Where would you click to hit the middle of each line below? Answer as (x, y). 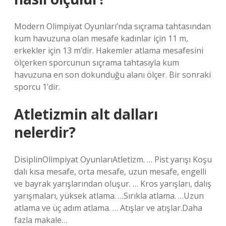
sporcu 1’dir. (37, 87)
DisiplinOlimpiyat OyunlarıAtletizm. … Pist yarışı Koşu (113, 159)
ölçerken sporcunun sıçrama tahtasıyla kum (97, 63)
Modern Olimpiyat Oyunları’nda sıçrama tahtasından (112, 26)
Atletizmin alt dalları (86, 114)
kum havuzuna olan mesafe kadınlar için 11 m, (101, 38)
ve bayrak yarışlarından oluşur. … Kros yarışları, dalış (113, 184)
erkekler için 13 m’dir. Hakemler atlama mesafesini (109, 50)
